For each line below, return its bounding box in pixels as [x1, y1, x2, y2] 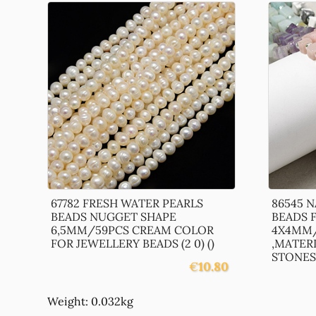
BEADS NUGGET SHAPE [51, 209, 177, 224]
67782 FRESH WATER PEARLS [51, 195, 204, 210]
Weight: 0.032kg [47, 293, 134, 308]
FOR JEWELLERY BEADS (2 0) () [51, 236, 215, 250]
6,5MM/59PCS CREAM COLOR [51, 222, 214, 237]
